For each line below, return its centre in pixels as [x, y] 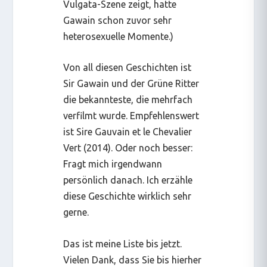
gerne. [76, 212]
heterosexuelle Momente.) [119, 36]
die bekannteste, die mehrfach [128, 100]
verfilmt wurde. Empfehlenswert [131, 116]
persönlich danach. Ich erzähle [128, 180]
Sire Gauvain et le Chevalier [134, 132]
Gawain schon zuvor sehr [118, 20]
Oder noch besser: [154, 148]
